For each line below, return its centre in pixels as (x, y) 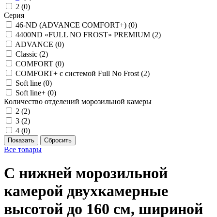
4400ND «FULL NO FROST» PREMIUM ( (85, 35)
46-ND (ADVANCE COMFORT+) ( (73, 25)
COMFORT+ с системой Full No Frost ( (79, 73)
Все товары (23, 149)
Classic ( (29, 54)
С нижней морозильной (86, 173)
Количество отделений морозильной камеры (78, 101)
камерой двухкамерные (86, 191)
